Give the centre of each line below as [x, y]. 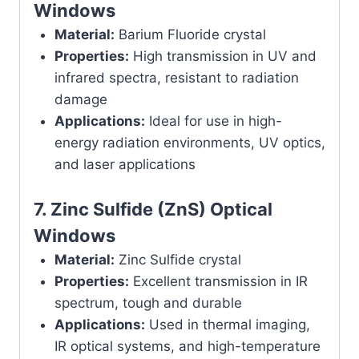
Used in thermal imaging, [227, 324]
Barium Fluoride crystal [190, 35]
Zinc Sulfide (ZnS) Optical [161, 209]
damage [81, 100]
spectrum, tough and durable [148, 303]
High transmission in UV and [222, 56]
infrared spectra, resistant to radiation [176, 78]
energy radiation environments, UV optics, [190, 143]
